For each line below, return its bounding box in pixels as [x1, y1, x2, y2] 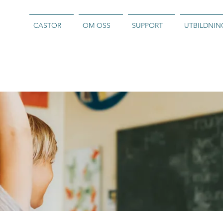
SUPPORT [132, 21, 163, 30]
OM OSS [83, 21, 111, 30]
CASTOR [33, 21, 61, 30]
